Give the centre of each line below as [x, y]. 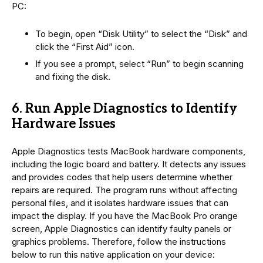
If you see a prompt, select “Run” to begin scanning [139, 64]
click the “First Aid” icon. [85, 46]
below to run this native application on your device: [113, 255]
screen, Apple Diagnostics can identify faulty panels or [122, 229]
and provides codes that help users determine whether [122, 177]
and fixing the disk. [73, 77]
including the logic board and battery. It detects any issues [129, 164]
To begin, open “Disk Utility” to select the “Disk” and [141, 33]
